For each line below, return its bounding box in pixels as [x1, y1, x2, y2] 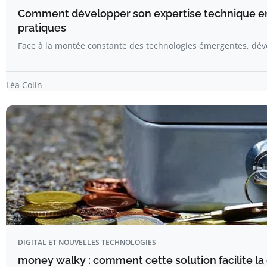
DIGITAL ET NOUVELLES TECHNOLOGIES [18, 237, 156, 247]
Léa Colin [6, 79, 42, 91]
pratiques [18, 21, 66, 34]
